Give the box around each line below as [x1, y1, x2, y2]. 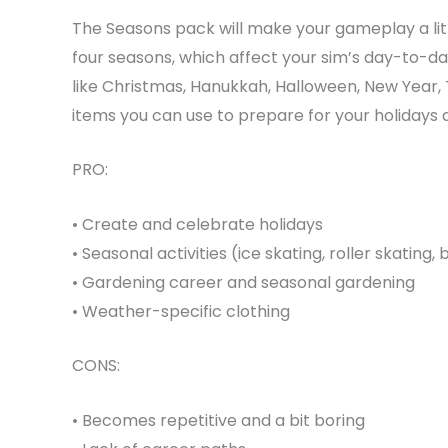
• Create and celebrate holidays [72, 212, 323, 236]
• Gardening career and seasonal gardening [72, 270, 415, 294]
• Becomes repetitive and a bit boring [72, 408, 365, 432]
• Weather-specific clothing [72, 299, 290, 323]
